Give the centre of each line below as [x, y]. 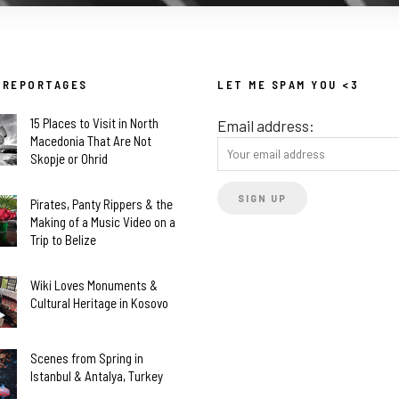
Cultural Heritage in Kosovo [99, 302]
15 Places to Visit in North [94, 122]
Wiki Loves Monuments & [94, 285]
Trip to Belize [63, 239]
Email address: [266, 125]
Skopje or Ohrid [69, 158]
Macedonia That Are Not [91, 140]
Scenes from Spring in [87, 358]
